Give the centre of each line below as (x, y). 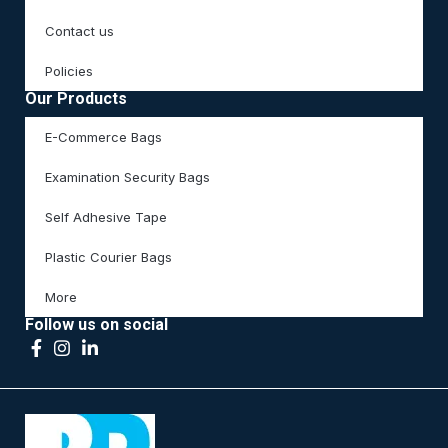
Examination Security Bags (128, 177)
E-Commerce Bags (104, 137)
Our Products (76, 99)
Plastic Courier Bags (109, 257)
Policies (69, 71)
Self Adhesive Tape (106, 217)
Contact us (80, 31)
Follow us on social (97, 325)
